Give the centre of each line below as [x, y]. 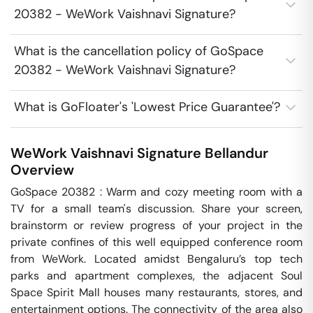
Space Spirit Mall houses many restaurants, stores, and [156, 292]
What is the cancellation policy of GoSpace [139, 51]
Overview [42, 170]
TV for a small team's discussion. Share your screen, [156, 209]
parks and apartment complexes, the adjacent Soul [156, 276]
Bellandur [236, 153]
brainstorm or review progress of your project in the [156, 225]
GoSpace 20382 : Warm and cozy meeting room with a [156, 192]
